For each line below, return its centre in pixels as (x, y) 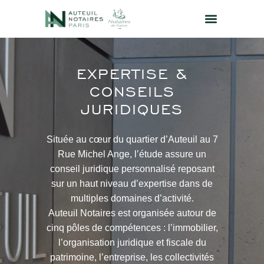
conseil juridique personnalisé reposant (132, 169)
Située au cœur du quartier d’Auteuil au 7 (132, 139)
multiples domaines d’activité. (132, 198)
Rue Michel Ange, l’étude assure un (132, 154)
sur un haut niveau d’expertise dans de (132, 184)
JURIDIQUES (132, 109)
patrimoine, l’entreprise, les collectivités (132, 257)
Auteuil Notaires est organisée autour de (132, 213)
